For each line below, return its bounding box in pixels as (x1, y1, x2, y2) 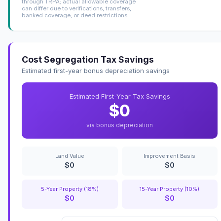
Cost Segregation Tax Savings (22, 54, 154, 65)
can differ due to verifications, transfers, (22, 4, 131, 12)
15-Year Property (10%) (140, 185, 200, 192)
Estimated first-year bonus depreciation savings (22, 66, 170, 74)
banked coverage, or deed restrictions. (22, 11, 129, 19)
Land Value (55, 152, 84, 159)
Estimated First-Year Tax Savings (69, 92, 170, 100)
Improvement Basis (144, 152, 196, 159)
